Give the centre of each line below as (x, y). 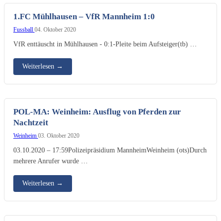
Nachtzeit (31, 122)
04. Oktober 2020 (55, 29)
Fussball (24, 29)
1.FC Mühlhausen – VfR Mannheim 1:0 (84, 16)
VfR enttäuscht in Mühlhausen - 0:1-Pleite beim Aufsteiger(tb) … (105, 44)
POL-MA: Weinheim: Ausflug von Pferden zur (97, 111)
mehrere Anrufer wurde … (51, 161)
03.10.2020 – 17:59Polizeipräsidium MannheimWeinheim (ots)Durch (110, 150)
